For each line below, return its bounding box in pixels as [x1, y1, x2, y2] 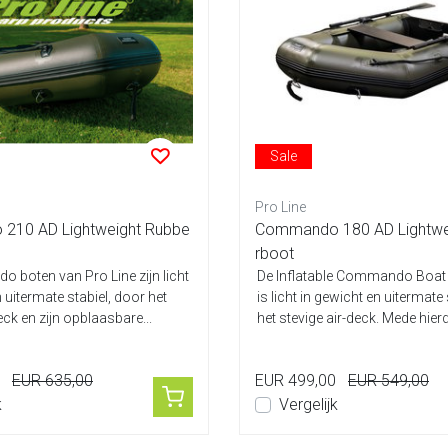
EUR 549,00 [348, 371, 429, 390]
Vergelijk [279, 395, 338, 414]
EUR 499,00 [255, 371, 336, 390]
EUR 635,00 [12, 371, 93, 390]
